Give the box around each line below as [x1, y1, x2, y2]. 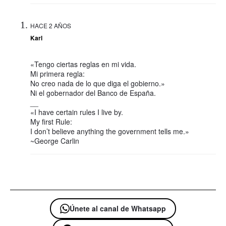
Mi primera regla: [30, 68, 85, 79]
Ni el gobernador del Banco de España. [30, 87, 156, 98]
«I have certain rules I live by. [30, 106, 123, 117]
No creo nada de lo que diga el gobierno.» [30, 78, 165, 88]
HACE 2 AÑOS [30, 21, 71, 30]
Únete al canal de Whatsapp [70, 203, 166, 213]
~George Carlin [30, 135, 79, 146]
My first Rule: [30, 116, 72, 127]
